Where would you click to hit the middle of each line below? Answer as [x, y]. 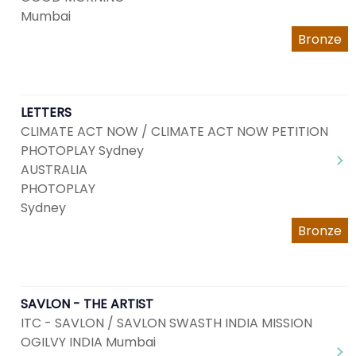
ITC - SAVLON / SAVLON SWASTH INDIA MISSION [166, 323]
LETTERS [46, 112]
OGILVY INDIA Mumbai [88, 342]
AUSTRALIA [54, 170]
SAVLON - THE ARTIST [87, 304]
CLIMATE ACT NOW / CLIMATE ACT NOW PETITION [174, 132]
